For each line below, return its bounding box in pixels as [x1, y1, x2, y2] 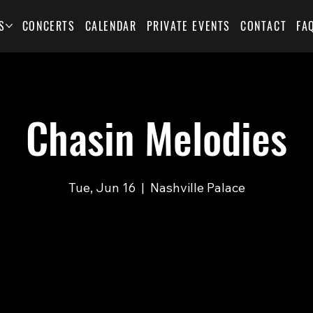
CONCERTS [22, 17, 75, 34]
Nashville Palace [150, 180, 245, 196]
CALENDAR [85, 17, 137, 34]
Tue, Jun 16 [68, 180, 136, 196]
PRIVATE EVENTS [146, 17, 231, 34]
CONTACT [240, 17, 287, 34]
